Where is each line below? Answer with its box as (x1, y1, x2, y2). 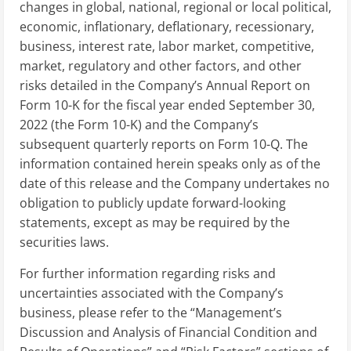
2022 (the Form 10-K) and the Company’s (20, 115, 259, 133)
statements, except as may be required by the (20, 213, 290, 231)
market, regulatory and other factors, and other (20, 56, 302, 74)
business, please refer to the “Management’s (20, 303, 282, 321)
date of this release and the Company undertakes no (20, 174, 330, 192)
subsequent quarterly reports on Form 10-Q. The (20, 135, 308, 153)
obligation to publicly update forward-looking (20, 194, 286, 212)
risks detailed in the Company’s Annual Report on (20, 76, 310, 94)
